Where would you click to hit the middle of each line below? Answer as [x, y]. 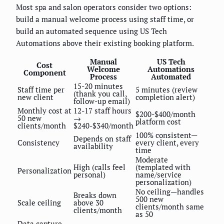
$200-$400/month [165, 114]
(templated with [163, 167]
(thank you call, [100, 94]
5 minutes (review [166, 90]
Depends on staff [102, 139]
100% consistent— [166, 135]
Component [44, 73]
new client [35, 97]
